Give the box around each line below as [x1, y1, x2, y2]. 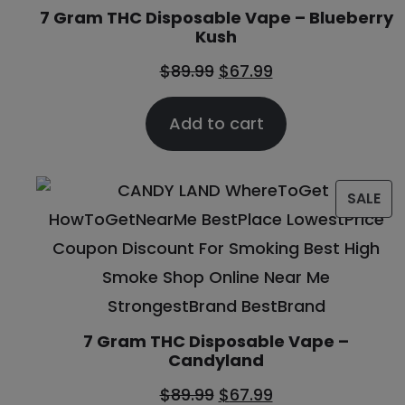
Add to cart [168, 111, 264, 135]
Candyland [168, 348, 264, 372]
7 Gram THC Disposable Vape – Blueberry [39, 5, 393, 29]
